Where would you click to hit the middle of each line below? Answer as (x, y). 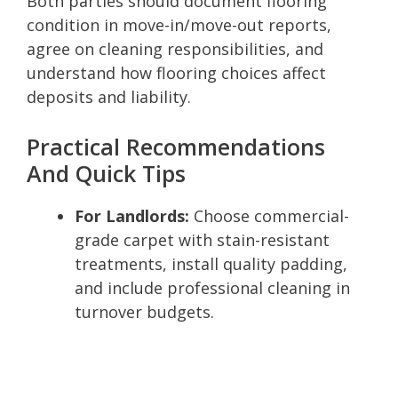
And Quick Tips (106, 173)
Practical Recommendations (176, 146)
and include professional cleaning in (212, 287)
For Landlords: (132, 215)
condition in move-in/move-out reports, (179, 24)
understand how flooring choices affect (176, 72)
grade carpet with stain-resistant (202, 239)
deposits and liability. (109, 96)
